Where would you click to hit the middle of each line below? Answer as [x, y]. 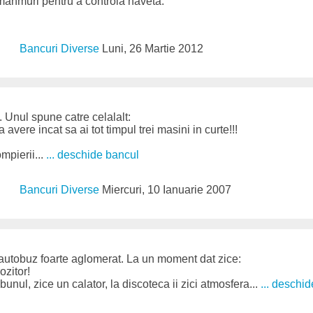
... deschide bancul [93, 155]
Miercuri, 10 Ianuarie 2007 [167, 190]
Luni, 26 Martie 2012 [153, 49]
